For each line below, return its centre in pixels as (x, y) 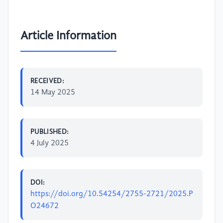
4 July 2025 (50, 143)
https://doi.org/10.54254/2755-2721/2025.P (112, 194)
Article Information (68, 36)
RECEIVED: (48, 81)
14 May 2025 (53, 92)
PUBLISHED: (50, 132)
